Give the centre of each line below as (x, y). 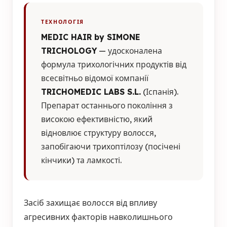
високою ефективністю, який (97, 119)
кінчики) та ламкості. (81, 160)
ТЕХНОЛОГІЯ (63, 22)
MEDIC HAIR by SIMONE (91, 37)
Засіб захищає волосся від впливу (90, 202)
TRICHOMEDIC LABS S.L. (91, 91)
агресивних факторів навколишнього (98, 217)
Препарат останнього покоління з (107, 105)
